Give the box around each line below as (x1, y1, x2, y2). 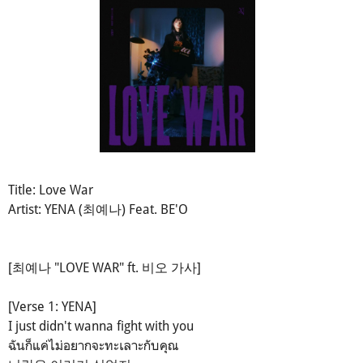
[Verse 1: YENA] (8, 298, 96, 315)
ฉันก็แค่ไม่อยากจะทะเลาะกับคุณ (8, 337, 178, 354)
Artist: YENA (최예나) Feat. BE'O (8, 201, 188, 218)
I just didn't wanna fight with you (8, 318, 194, 335)
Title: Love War (8, 181, 93, 199)
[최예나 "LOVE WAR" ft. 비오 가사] (8, 259, 201, 276)
